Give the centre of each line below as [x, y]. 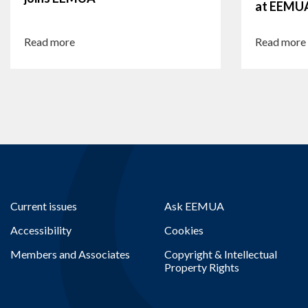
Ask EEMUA [194, 206]
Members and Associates [70, 254]
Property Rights [202, 267]
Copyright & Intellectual [221, 254]
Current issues [44, 206]
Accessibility [41, 230]
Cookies [184, 230]
